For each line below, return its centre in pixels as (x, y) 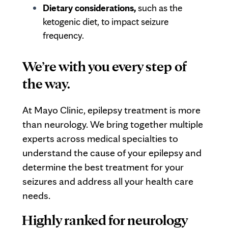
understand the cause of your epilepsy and (112, 153)
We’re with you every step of (104, 66)
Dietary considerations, (89, 8)
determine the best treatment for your (103, 167)
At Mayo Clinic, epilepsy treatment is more (111, 110)
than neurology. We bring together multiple (113, 124)
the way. (46, 83)
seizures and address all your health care (108, 181)
